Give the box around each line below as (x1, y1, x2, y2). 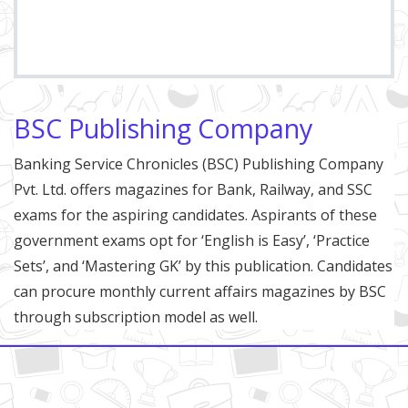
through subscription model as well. (14, 307, 258, 328)
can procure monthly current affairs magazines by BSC (14, 281, 386, 302)
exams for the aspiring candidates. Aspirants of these (14, 205, 377, 226)
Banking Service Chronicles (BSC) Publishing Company (14, 154, 383, 175)
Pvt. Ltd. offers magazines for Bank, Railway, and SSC (14, 179, 372, 200)
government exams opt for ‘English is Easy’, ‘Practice (14, 230, 370, 251)
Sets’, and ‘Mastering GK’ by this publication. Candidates (14, 256, 393, 277)
